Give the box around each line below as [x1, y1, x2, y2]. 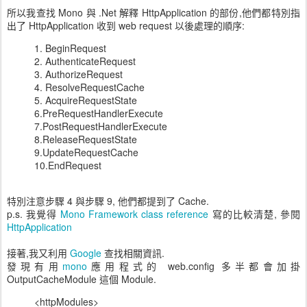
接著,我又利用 [7, 246, 70, 260]
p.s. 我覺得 [7, 207, 61, 221]
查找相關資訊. [101, 246, 164, 260]
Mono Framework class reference [60, 207, 209, 221]
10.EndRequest [34, 158, 101, 172]
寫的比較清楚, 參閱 [208, 207, 301, 221]
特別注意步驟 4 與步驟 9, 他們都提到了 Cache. [7, 194, 209, 208]
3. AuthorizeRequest [34, 67, 123, 81]
